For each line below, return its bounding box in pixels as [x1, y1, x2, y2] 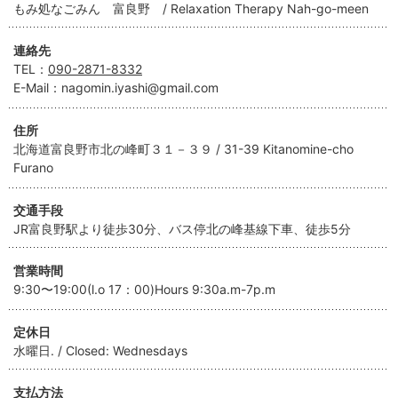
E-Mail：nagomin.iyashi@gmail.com [13, 80, 219, 96]
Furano [13, 159, 53, 175]
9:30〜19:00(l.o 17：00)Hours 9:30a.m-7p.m [13, 282, 275, 298]
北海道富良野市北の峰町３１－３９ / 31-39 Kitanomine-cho [13, 140, 354, 156]
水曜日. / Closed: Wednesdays [13, 342, 187, 358]
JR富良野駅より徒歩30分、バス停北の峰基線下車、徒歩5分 [13, 220, 351, 236]
